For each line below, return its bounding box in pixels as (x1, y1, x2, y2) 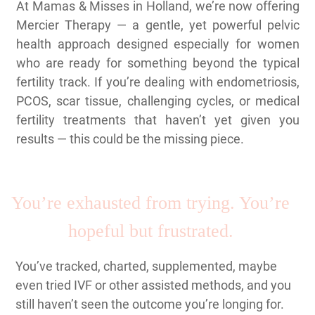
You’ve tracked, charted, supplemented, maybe (15, 259, 277, 274)
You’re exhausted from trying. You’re (11, 193, 290, 213)
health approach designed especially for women (16, 37, 300, 51)
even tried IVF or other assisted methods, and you (15, 278, 291, 292)
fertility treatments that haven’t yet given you (16, 112, 300, 127)
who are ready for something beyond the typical (16, 56, 300, 70)
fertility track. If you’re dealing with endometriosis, (16, 75, 300, 89)
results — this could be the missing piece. (16, 131, 244, 146)
